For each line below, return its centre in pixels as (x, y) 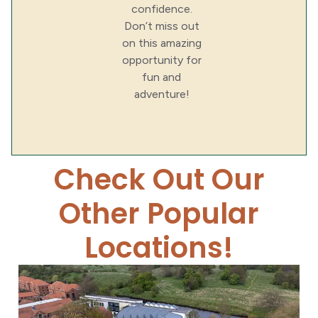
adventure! (161, 94)
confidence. (161, 9)
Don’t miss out (161, 26)
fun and (161, 77)
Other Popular (159, 214)
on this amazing (161, 43)
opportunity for (161, 60)
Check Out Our (159, 180)
